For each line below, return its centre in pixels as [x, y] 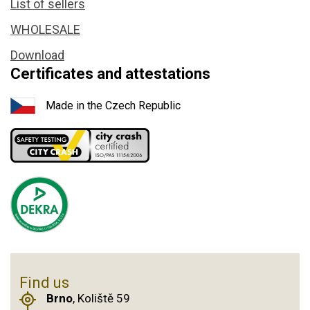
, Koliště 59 [101, 298]
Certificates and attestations [110, 73]
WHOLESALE [45, 29]
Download [37, 55]
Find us [44, 282]
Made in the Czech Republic [113, 106]
